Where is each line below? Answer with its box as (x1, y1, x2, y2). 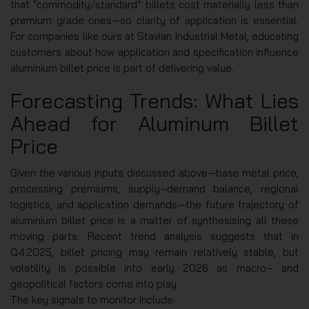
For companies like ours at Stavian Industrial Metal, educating (10, 30, 299, 43)
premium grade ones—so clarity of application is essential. (10, 14, 299, 28)
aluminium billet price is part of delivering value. (10, 61, 234, 75)
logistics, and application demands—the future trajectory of (10, 198, 299, 212)
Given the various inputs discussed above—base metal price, (10, 166, 299, 180)
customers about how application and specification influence (10, 46, 299, 59)
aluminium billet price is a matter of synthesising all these (10, 214, 299, 228)
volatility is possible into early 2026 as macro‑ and (10, 261, 299, 275)
